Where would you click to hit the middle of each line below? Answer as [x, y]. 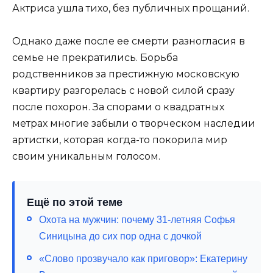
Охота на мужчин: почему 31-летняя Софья [137, 219]
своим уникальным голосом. [86, 156]
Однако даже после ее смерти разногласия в [129, 41]
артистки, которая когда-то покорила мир [120, 140]
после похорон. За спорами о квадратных [118, 107]
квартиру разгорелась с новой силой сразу [123, 90]
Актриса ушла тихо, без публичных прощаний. [131, 8]
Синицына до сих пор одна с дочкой [120, 236]
